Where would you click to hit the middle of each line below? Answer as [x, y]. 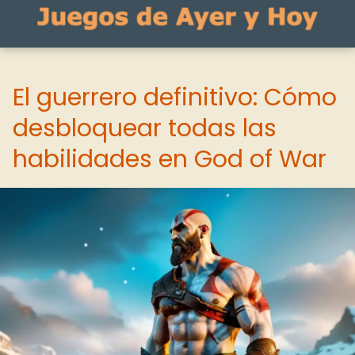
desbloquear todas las [145, 128]
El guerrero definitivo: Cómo [175, 97]
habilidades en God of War [170, 159]
